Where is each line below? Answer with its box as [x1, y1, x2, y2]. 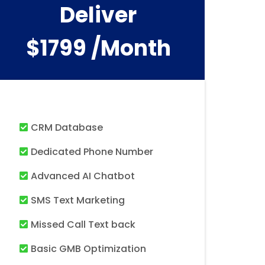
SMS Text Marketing [31, 193, 125, 207]
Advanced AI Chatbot [31, 169, 135, 183]
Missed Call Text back [31, 218, 135, 231]
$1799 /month [25, 33, 171, 63]
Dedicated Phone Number [31, 145, 153, 159]
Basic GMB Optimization [31, 242, 146, 256]
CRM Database [31, 121, 103, 134]
